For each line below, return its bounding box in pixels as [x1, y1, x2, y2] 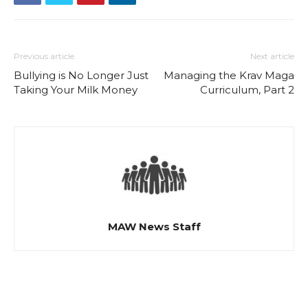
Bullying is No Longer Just [14, 69, 148, 82]
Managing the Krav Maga [164, 69, 294, 82]
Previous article [14, 51, 74, 62]
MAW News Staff [107, 220, 201, 234]
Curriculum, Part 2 [200, 83, 294, 97]
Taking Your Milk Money [14, 83, 137, 97]
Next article [250, 51, 294, 62]
